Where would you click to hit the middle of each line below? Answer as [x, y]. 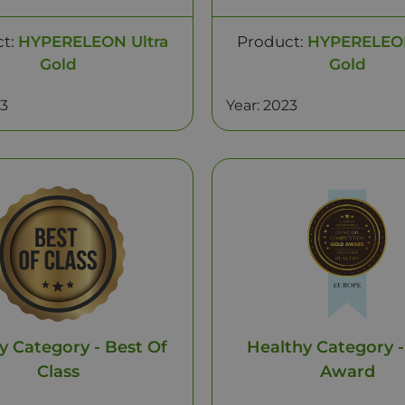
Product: [272, 42]
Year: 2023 [262, 105]
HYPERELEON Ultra [93, 42]
